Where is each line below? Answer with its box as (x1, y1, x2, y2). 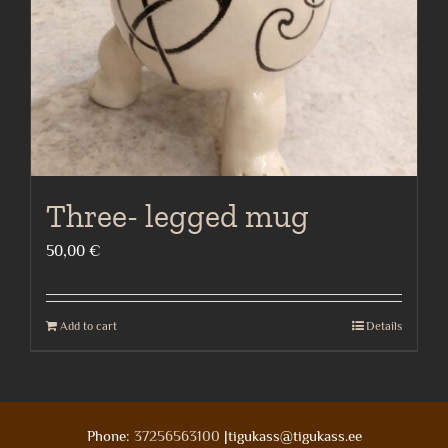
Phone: (86, 427, 134, 445)
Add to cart (60, 319, 117, 334)
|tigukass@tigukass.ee (219, 427, 362, 445)
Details (366, 319, 402, 334)
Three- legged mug (46, 197, 309, 236)
